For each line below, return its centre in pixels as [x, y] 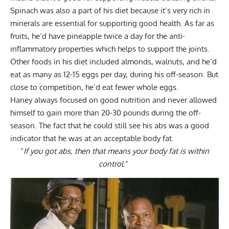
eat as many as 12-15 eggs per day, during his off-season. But [114, 75]
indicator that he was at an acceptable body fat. [93, 139]
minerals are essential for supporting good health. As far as [112, 24]
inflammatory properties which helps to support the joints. [111, 49]
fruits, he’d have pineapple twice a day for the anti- [98, 36]
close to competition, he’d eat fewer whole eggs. [95, 87]
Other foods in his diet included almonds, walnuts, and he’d [113, 62]
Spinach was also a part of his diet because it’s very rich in [110, 11]
